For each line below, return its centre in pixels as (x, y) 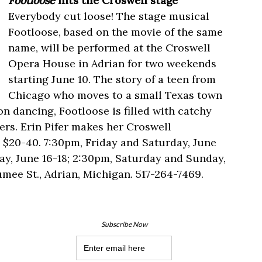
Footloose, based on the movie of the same (116, 32)
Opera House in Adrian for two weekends (112, 64)
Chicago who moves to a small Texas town (115, 95)
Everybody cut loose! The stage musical (109, 16)
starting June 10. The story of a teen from (112, 80)
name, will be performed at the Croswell (109, 48)
